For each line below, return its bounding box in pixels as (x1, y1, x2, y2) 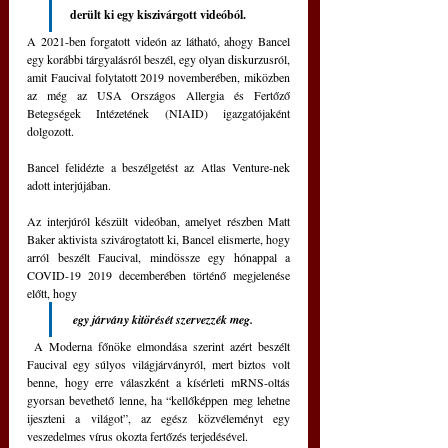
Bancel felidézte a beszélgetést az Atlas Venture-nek (27, 158, 290, 175)
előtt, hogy (27, 284, 77, 301)
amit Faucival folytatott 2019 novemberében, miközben (27, 68, 290, 85)
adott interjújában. (27, 176, 111, 193)
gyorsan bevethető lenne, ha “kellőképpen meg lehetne (27, 391, 290, 408)
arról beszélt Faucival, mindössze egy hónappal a (27, 248, 290, 265)
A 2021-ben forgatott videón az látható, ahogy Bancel (27, 32, 290, 49)
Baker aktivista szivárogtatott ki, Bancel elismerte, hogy (27, 230, 290, 247)
